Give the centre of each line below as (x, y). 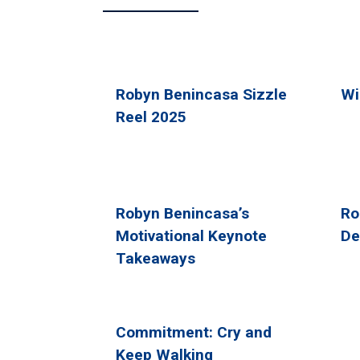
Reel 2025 (151, 117)
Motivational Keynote (191, 235)
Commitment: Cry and (194, 332)
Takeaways (155, 258)
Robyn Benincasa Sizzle (201, 94)
